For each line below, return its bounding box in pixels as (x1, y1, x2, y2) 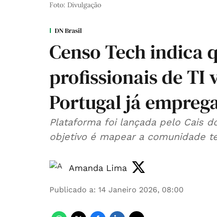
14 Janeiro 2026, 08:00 (98, 185, 184, 194)
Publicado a (49, 185, 93, 194)
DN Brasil (55, 26, 82, 35)
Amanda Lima (69, 162, 127, 173)
